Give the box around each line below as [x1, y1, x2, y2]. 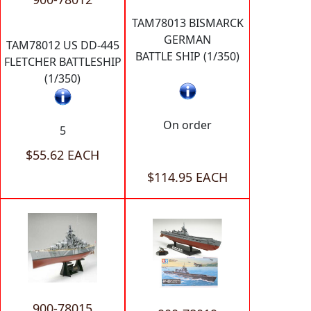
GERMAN [164, 32, 211, 48]
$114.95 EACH [147, 168, 228, 185]
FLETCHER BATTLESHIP [3, 54, 121, 70]
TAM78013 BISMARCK [131, 15, 244, 31]
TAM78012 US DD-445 [6, 37, 119, 53]
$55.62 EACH [26, 146, 99, 163]
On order [163, 117, 212, 133]
